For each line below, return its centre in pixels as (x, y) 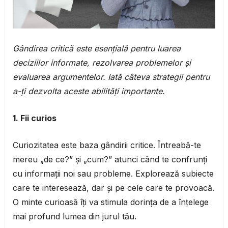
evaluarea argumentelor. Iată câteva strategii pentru (111, 77)
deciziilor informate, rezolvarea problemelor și (102, 63)
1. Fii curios (34, 118)
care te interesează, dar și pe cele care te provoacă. (113, 188)
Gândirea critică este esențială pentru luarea (96, 49)
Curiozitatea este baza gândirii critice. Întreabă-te (107, 145)
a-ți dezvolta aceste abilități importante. (89, 91)
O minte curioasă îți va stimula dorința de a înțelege (110, 202)
